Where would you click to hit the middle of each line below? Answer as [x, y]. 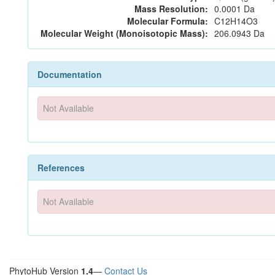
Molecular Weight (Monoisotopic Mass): [124, 33]
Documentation [70, 74]
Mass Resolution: [171, 9]
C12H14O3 [236, 21]
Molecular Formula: [168, 21]
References [61, 167]
